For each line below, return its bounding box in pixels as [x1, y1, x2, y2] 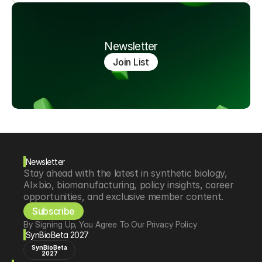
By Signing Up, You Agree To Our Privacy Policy [23, 219, 197, 229]
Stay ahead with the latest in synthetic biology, [23, 167, 227, 179]
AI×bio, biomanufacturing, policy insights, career [23, 179, 234, 191]
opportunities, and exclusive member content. [23, 191, 223, 202]
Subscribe [32, 205, 75, 217]
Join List [113, 56, 149, 68]
